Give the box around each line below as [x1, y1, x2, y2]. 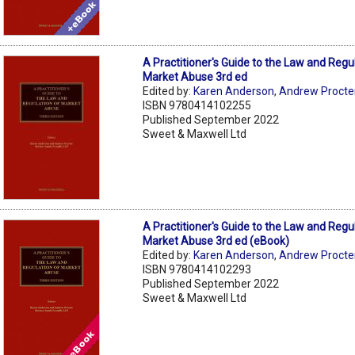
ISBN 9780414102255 [143, 98, 252, 112]
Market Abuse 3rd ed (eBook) [143, 234, 290, 247]
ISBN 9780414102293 [143, 262, 252, 276]
